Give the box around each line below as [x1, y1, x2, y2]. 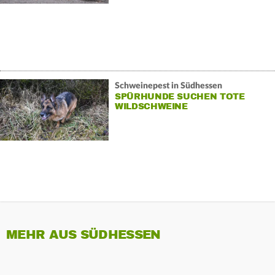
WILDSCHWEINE [114, 101, 188, 112]
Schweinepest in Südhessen [114, 81, 222, 90]
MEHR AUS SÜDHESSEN [6, 227, 161, 243]
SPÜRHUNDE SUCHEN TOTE [114, 91, 245, 102]
